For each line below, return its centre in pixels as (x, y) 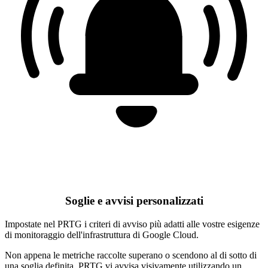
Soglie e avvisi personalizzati (134, 201)
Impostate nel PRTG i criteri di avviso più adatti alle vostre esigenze (132, 224)
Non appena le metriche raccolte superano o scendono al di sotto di (131, 255)
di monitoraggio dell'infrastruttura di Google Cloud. (102, 235)
